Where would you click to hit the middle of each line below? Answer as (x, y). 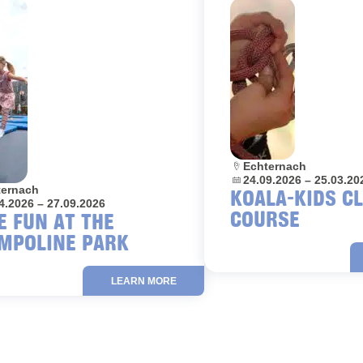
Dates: (247, 179)
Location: (256, 166)
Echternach (275, 167)
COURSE (265, 219)
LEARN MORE (143, 281)
